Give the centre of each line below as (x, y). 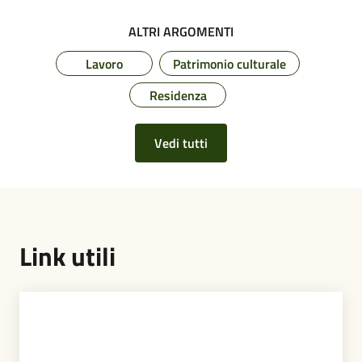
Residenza (178, 96)
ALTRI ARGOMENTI (181, 32)
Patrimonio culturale (229, 64)
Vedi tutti (181, 143)
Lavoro (104, 64)
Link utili (67, 257)
